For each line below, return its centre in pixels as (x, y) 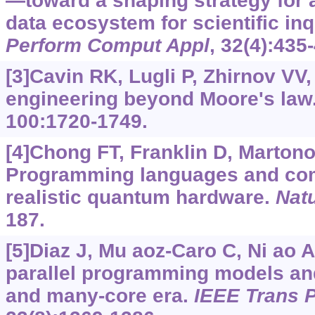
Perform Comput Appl (107, 45)
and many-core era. (99, 295)
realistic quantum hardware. (140, 197)
